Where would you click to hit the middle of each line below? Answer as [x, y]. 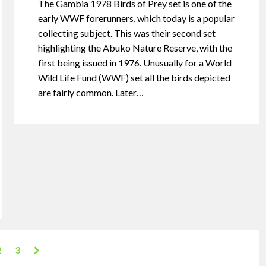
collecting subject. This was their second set [127, 33]
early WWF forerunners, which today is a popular [137, 18]
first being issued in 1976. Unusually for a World [135, 63]
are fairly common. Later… [91, 93]
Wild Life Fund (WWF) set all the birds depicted [134, 78]
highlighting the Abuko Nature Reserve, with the [135, 48]
